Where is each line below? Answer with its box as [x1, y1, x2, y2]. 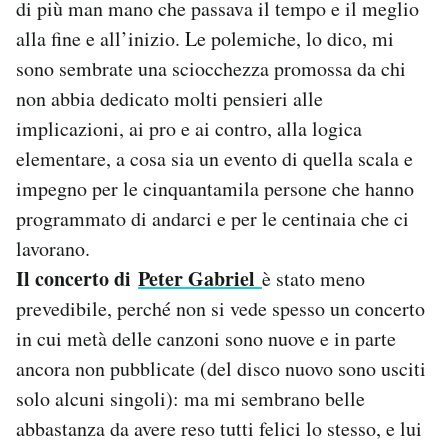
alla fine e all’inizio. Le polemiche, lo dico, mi [16, 25, 394, 53]
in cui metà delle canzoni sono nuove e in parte [16, 325, 396, 353]
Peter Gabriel [138, 264, 262, 294]
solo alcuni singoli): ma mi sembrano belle [16, 385, 365, 413]
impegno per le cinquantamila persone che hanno [16, 175, 414, 203]
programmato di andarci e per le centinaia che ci [16, 205, 409, 233]
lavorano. [16, 235, 90, 263]
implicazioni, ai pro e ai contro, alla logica [16, 115, 362, 143]
